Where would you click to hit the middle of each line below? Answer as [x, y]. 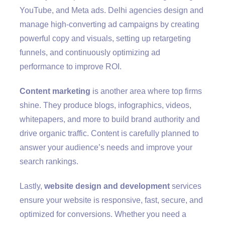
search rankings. [49, 161]
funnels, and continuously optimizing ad [90, 52]
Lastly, [32, 186]
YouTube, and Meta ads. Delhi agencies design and [111, 10]
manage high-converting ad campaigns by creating [109, 24]
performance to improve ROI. [71, 66]
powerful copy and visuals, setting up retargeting [105, 38]
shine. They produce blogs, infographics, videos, [105, 105]
